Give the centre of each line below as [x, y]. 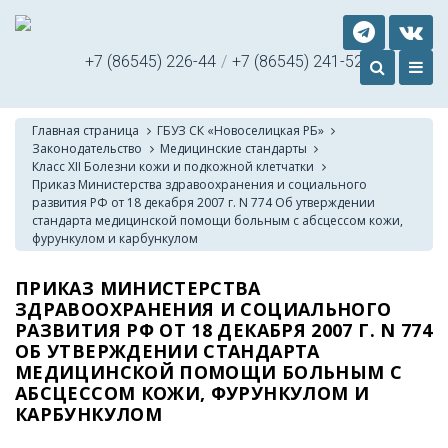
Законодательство [87, 148]
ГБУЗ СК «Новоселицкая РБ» [241, 130]
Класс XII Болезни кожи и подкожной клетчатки [173, 166]
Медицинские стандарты [234, 148]
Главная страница [86, 130]
